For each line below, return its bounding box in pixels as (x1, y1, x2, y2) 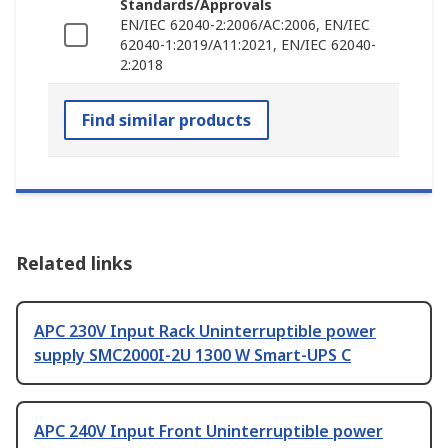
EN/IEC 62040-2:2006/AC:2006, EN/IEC (120, 15, 370, 35)
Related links (16, 251, 133, 276)
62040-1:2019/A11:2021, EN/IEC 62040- (120, 35, 376, 55)
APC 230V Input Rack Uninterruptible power (34, 320, 376, 343)
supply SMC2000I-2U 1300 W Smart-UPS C (34, 344, 351, 367)
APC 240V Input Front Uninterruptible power (34, 420, 383, 443)
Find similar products (82, 109, 251, 132)
